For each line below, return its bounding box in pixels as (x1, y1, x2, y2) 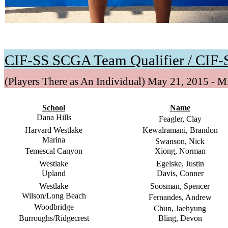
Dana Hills (36, 113, 71, 122)
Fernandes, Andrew (148, 193, 212, 202)
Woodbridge (34, 203, 74, 212)
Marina (42, 135, 65, 145)
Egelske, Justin (156, 159, 204, 168)
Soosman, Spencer (150, 182, 210, 191)
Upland (42, 169, 66, 178)
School (42, 103, 65, 112)
